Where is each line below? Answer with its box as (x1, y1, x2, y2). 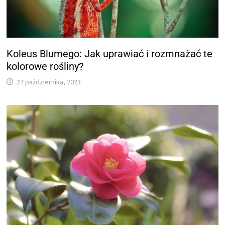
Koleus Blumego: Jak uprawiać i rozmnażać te (7, 48, 213, 60)
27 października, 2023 (17, 77, 81, 87)
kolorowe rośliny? (7, 60, 84, 73)
